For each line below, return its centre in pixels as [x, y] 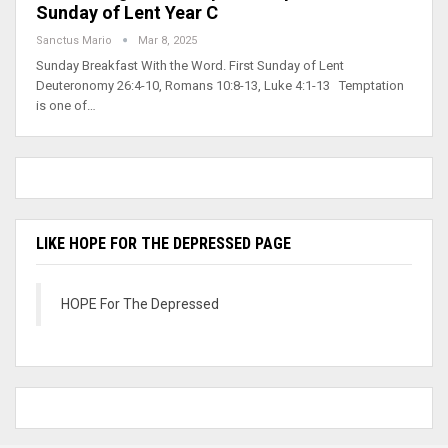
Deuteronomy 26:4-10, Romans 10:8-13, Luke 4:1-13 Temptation [220, 85]
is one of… [66, 105]
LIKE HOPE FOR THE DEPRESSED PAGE [163, 243]
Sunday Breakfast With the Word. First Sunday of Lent [193, 65]
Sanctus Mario [75, 40]
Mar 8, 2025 [167, 40]
